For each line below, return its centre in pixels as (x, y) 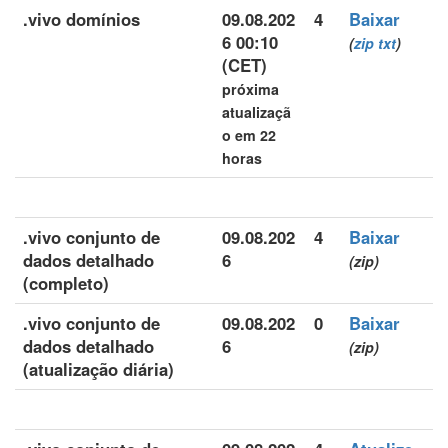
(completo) (66, 283)
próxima (250, 89)
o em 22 (249, 135)
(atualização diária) (98, 369)
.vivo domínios (81, 19)
